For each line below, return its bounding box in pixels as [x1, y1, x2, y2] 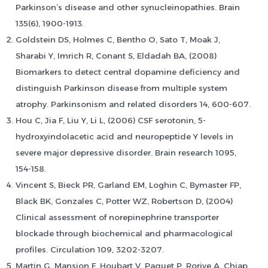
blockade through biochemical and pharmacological [16, 229, 233, 239]
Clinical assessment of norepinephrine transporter [16, 212, 219, 223]
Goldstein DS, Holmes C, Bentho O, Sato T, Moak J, [16, 35, 220, 45]
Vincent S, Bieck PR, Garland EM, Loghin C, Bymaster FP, [16, 180, 241, 190]
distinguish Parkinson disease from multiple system [16, 83, 227, 93]
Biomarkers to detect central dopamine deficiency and [16, 67, 240, 77]
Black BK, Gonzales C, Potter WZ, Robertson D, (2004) [16, 196, 233, 206]
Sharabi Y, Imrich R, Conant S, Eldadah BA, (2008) [16, 51, 217, 61]
